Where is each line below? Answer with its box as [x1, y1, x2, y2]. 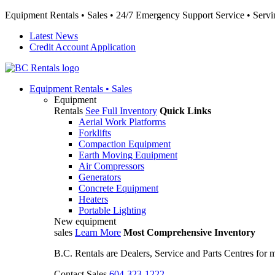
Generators [79, 172, 121, 182]
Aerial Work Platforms [79, 117, 166, 127]
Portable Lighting [79, 205, 146, 215]
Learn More [75, 227, 121, 238]
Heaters [79, 194, 108, 204]
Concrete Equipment [79, 183, 158, 193]
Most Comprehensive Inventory [123, 227, 255, 238]
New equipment [54, 216, 116, 227]
